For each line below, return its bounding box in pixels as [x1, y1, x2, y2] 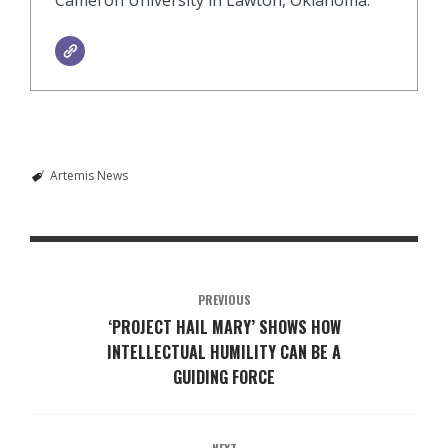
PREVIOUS [197, 290, 251, 308]
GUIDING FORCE [173, 364, 275, 389]
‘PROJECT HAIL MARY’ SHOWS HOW [107, 314, 341, 339]
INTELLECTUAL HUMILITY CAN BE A [107, 339, 341, 364]
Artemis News [49, 166, 128, 184]
